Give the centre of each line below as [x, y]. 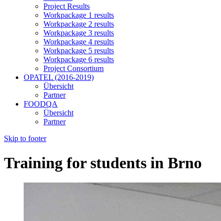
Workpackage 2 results [79, 24]
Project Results [67, 6]
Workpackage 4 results [79, 42]
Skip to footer [25, 139]
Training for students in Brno [103, 163]
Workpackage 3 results [79, 33]
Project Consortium [74, 69]
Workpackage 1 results [79, 15]
